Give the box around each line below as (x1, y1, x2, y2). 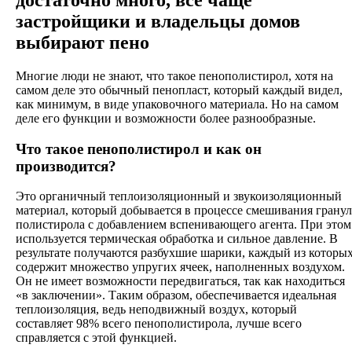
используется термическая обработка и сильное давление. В (16, 232, 338, 246)
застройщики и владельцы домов (16, 10, 300, 31)
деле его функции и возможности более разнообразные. (16, 111, 316, 125)
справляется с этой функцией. (16, 331, 177, 345)
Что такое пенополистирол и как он (16, 140, 262, 157)
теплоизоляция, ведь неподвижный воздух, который (16, 302, 297, 317)
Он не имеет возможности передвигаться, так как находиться (16, 274, 345, 288)
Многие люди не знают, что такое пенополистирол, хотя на (16, 68, 333, 82)
